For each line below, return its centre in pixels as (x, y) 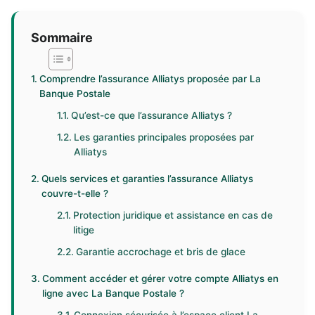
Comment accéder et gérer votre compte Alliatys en (160, 278)
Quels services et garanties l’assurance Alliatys (147, 179)
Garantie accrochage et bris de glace (161, 252)
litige (84, 230)
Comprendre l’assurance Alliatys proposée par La (150, 79)
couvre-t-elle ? (75, 193)
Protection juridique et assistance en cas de (173, 215)
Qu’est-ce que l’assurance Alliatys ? (152, 115)
